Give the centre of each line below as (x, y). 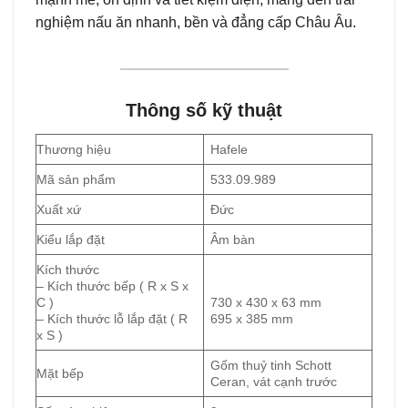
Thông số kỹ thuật (204, 110)
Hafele (229, 149)
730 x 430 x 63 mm (266, 302)
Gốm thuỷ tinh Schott (271, 365)
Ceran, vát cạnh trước (274, 381)
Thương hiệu (74, 149)
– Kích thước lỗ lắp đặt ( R (112, 318)
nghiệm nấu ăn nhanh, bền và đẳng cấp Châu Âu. (196, 22)
